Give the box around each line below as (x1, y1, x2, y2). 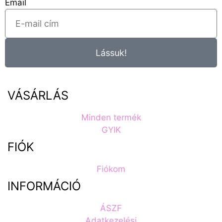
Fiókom (97, 164, 125, 174)
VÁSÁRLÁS (7, 88, 68, 103)
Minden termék (81, 112, 141, 123)
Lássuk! (95, 47, 127, 58)
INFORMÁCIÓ (7, 179, 81, 194)
